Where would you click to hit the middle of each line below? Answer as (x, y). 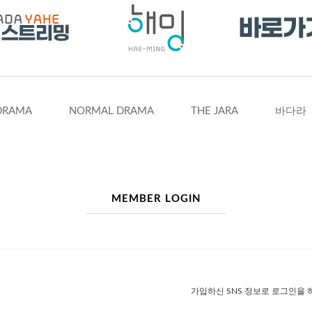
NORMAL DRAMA (111, 111)
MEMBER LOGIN (156, 199)
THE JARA (214, 111)
